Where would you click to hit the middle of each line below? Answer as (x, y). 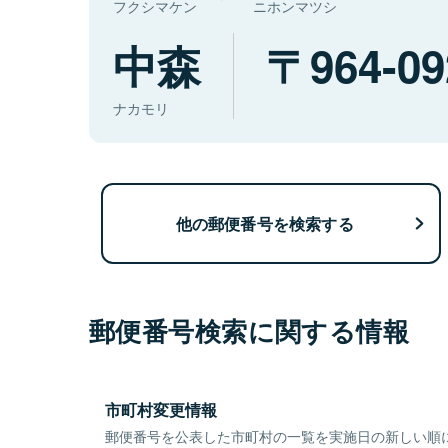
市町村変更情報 (161, 410)
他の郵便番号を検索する (264, 223)
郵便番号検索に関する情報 (249, 331)
